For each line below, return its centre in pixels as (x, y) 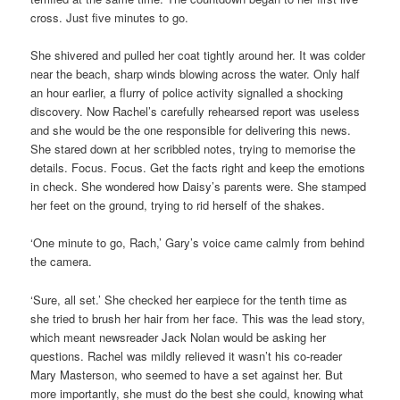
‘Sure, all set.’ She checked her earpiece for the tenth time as (189, 299)
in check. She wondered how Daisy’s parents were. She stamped (199, 187)
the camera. (62, 262)
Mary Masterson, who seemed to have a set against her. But (187, 374)
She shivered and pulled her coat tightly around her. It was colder (198, 55)
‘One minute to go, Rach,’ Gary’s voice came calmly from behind (198, 243)
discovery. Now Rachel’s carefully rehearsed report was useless (196, 112)
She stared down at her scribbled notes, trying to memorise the (193, 149)
